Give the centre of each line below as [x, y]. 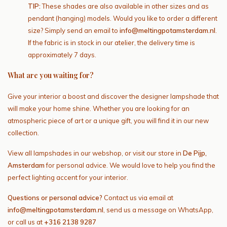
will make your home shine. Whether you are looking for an [99, 108]
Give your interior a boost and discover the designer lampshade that [113, 96]
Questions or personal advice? [55, 197]
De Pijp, [195, 153]
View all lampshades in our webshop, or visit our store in [95, 153]
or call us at [26, 222]
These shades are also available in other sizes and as [125, 6]
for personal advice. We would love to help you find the [130, 165]
